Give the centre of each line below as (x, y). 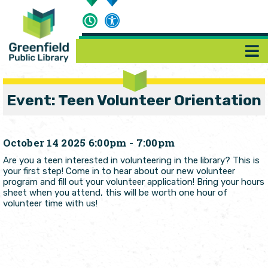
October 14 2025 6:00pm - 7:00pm (89, 143)
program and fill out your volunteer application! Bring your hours (134, 182)
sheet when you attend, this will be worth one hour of (115, 193)
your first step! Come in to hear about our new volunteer (119, 171)
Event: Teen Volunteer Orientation (134, 100)
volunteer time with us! (50, 204)
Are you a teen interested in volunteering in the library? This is (131, 161)
